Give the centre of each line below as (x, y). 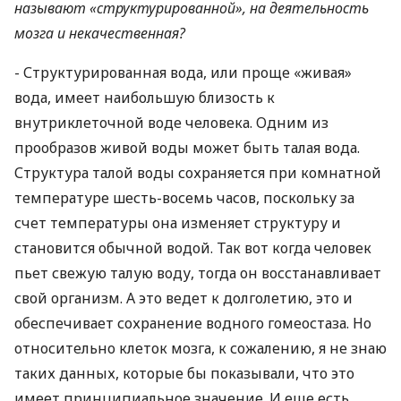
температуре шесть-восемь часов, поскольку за (184, 198)
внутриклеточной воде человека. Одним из (171, 123)
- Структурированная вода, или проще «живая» (183, 73)
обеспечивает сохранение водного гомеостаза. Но (193, 323)
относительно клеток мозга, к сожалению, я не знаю (200, 348)
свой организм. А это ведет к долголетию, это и (183, 298)
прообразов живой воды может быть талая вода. (187, 148)
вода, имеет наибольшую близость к (145, 98)
